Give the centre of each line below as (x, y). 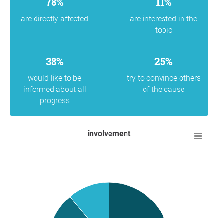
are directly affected (54, 18)
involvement (109, 133)
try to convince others (163, 78)
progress (54, 100)
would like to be (54, 78)
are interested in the (163, 18)
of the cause (163, 89)
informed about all (54, 89)
